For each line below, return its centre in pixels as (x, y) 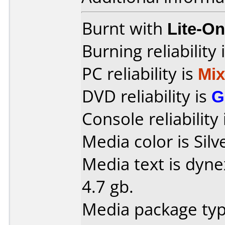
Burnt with (125, 28)
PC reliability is (140, 74)
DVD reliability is (147, 96)
